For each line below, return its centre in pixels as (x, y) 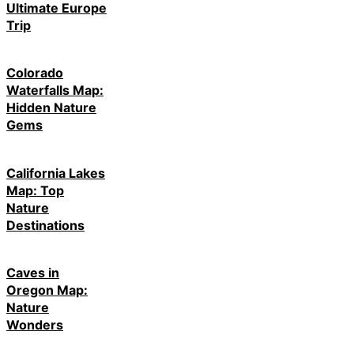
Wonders (35, 324)
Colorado (35, 73)
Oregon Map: (47, 290)
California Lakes (56, 173)
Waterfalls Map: (55, 90)
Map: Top (35, 190)
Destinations (45, 225)
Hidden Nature (51, 108)
